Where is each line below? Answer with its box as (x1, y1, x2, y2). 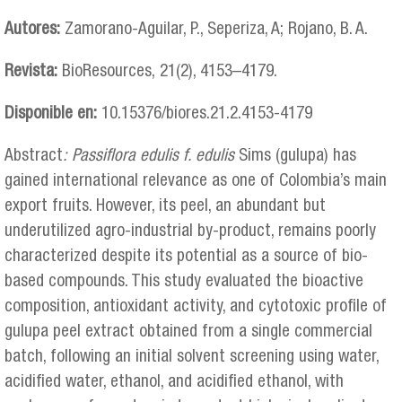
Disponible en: (4, 106, 97, 124)
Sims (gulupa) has (234, 148, 356, 166)
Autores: (4, 21, 65, 39)
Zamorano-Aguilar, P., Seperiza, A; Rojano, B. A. (65, 21, 368, 39)
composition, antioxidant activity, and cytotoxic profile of (4, 299, 387, 317)
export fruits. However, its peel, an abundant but (4, 198, 326, 216)
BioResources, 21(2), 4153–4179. (62, 64, 277, 82)
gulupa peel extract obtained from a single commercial (4, 324, 372, 342)
